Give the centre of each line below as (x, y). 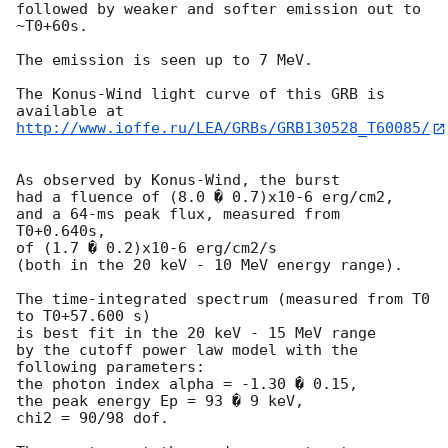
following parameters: (110, 366)
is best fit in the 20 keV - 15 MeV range (196, 332)
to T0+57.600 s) (83, 315)
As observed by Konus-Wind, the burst (178, 179)
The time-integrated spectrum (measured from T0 (223, 298)
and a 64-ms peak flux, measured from (178, 213)
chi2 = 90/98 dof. (92, 417)
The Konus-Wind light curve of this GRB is (200, 94)
